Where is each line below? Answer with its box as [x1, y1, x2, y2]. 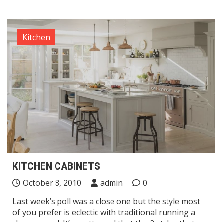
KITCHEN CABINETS [12, 160, 100, 173]
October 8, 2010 [23, 177, 81, 189]
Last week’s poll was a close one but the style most [12, 196, 200, 207]
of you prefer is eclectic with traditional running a [12, 207, 195, 218]
